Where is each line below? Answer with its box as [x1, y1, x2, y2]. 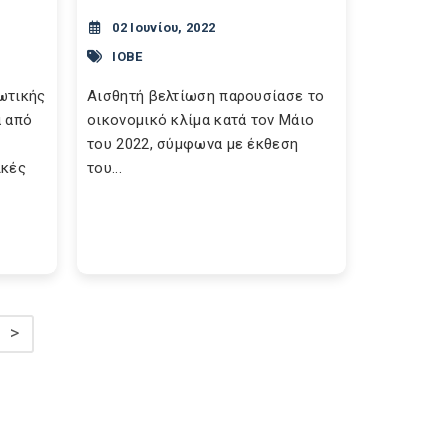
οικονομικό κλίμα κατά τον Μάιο [87, 111, 315, 129]
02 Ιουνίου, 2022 [112, 20, 216, 35]
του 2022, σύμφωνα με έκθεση [87, 135, 299, 153]
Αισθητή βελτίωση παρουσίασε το [87, 87, 325, 105]
